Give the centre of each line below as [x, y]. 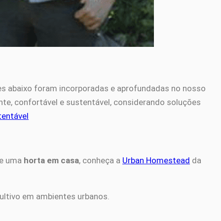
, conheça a [101, 161]
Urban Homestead [156, 161]
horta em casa [51, 161]
